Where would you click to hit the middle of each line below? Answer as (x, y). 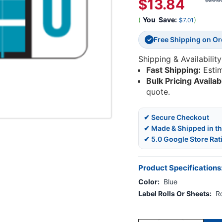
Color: (149, 182)
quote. (158, 92)
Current (150, 209)
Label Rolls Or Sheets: (175, 194)
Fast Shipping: (174, 70)
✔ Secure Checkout (176, 117)
